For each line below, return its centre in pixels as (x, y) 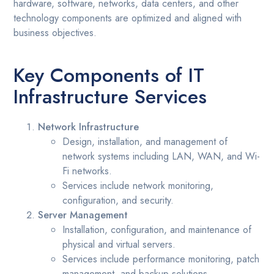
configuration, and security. (118, 201)
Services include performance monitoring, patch (161, 259)
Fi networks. (87, 171)
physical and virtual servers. (119, 245)
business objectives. (55, 33)
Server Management (83, 215)
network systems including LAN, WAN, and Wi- (161, 157)
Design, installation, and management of (145, 142)
